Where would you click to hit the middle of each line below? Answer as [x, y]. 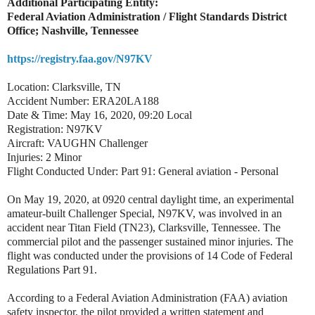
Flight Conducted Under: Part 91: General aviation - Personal [143, 171]
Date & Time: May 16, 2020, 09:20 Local [99, 115]
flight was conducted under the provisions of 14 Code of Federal [150, 255]
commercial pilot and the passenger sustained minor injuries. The [150, 241]
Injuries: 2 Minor [44, 157]
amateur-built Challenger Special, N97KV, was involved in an [144, 213]
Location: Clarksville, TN [64, 86]
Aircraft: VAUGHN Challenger [77, 143]
